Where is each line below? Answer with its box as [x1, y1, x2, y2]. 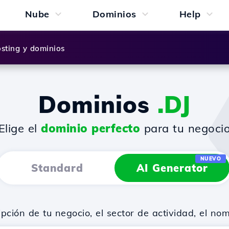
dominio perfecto [41, 121, 141, 135]
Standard [31, 162, 83, 174]
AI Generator [136, 162, 208, 174]
